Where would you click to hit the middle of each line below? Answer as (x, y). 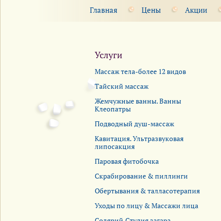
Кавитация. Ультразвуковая (139, 138)
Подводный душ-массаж (134, 123)
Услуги (109, 55)
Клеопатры (113, 109)
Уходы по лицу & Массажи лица (147, 205)
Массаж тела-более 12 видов (140, 71)
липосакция (115, 146)
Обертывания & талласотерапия (147, 190)
